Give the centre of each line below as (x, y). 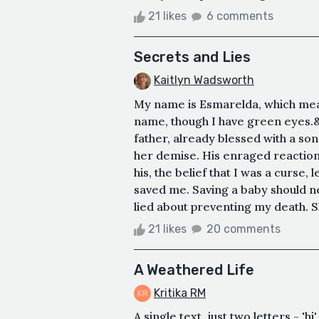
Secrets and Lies (192, 57)
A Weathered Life (194, 270)
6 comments (240, 16)
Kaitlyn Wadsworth (204, 80)
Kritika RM (180, 293)
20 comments (244, 229)
